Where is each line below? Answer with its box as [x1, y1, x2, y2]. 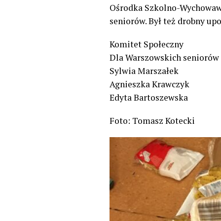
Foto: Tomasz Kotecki [110, 114, 195, 126]
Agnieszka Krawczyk [110, 78, 189, 90]
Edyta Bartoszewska [110, 91, 188, 103]
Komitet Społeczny [110, 38, 184, 50]
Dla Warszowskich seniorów [110, 51, 219, 63]
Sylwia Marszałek [110, 65, 179, 76]
